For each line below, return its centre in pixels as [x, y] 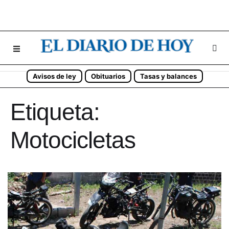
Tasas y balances [168, 76]
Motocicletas [73, 140]
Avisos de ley [54, 76]
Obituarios [108, 76]
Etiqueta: [55, 112]
